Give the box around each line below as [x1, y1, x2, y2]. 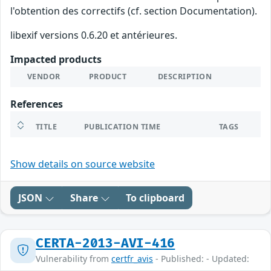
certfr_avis [111, 253, 153, 265]
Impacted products [10, 53, 102, 67]
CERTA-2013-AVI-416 [36, 236, 175, 252]
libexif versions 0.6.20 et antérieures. [10, 28, 177, 42]
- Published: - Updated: [153, 253, 249, 265]
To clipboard [126, 191, 184, 205]
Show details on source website [10, 157, 155, 171]
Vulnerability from [36, 253, 111, 265]
